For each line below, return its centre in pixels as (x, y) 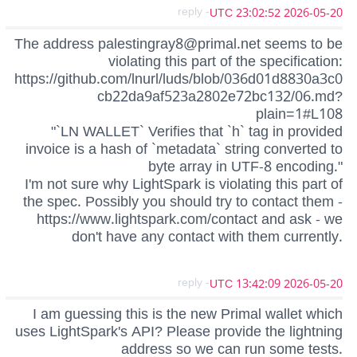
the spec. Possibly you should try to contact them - (183, 201)
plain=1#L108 (299, 114)
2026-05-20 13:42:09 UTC (313, 284)
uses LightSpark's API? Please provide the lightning (179, 331)
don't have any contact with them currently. (207, 236)
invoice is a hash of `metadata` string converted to (184, 149)
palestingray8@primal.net (179, 43)
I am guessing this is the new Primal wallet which (188, 314)
